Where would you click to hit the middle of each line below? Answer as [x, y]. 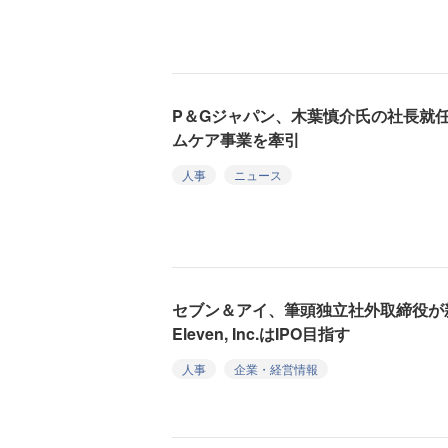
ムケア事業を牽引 [236, 139]
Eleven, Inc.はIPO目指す [261, 333]
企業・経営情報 [276, 368]
